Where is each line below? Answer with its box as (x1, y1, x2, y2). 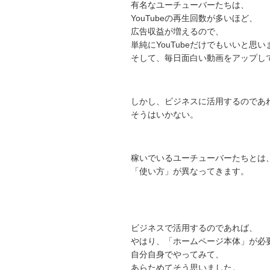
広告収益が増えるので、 (131, 27, 224, 36)
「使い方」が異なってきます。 (131, 166, 249, 176)
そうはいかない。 (131, 110, 198, 119)
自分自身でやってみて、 (131, 250, 224, 259)
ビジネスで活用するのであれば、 (131, 223, 257, 233)
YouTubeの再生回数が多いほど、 (131, 13, 257, 23)
